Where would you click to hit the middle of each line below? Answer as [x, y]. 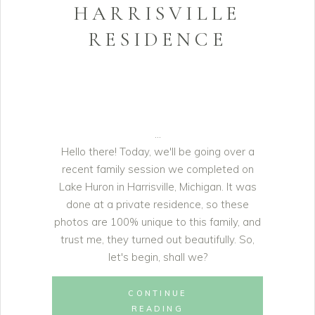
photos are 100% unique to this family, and [157, 222]
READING [157, 309]
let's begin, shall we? [157, 257]
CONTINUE [157, 293]
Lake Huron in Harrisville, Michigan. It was [157, 187]
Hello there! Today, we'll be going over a [157, 152]
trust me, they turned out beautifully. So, [157, 239]
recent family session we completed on [157, 169]
